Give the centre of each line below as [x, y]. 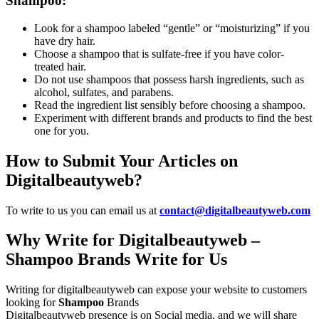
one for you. [62, 130]
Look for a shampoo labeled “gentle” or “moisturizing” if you [172, 28]
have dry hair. [65, 41]
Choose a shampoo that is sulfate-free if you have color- [159, 53]
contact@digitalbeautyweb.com [235, 210]
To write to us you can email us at [83, 210]
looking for [32, 303]
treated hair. [60, 66]
